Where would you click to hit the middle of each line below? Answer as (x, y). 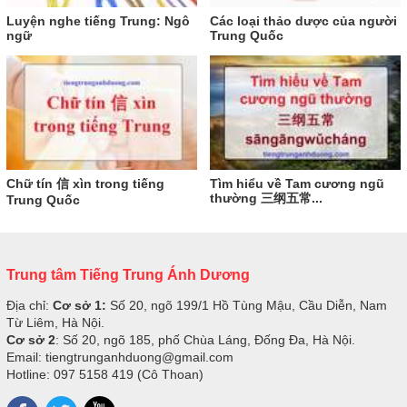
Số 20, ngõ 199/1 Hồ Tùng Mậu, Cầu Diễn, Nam (247, 305)
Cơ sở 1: (79, 305)
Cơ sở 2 (31, 339)
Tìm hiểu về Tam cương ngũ (297, 183)
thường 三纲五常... (266, 198)
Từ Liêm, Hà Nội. (55, 322)
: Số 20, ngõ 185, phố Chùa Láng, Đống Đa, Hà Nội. (205, 339)
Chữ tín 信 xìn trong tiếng (85, 183)
